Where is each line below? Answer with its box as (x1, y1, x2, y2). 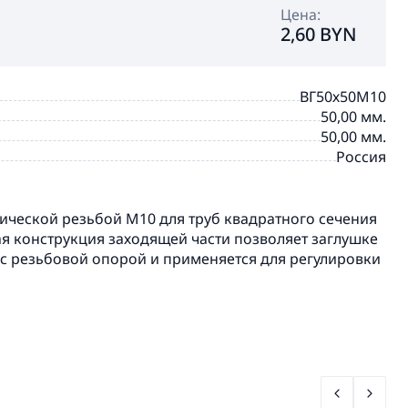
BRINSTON (313, 167, 386, 187)
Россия (336, 147, 386, 167)
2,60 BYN (280, 22, 357, 46)
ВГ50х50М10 (300, 87, 386, 107)
